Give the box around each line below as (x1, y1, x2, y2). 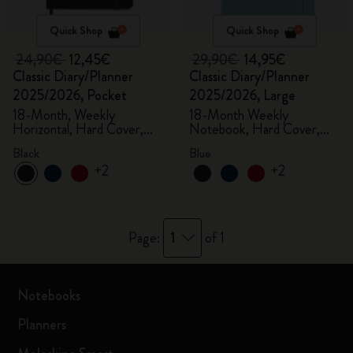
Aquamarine (189, 133, 253, 154)
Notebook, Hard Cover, (189, 119, 320, 139)
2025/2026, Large (189, 85, 295, 106)
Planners (17, 314, 67, 335)
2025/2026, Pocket (13, 85, 127, 106)
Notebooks (17, 285, 81, 306)
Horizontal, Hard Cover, (13, 119, 143, 139)
